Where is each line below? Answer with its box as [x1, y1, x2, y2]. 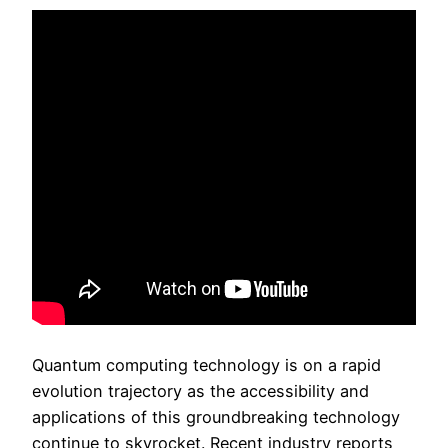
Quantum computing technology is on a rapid [32, 354, 381, 375]
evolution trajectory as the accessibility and [32, 380, 369, 401]
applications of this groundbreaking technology [32, 406, 400, 427]
